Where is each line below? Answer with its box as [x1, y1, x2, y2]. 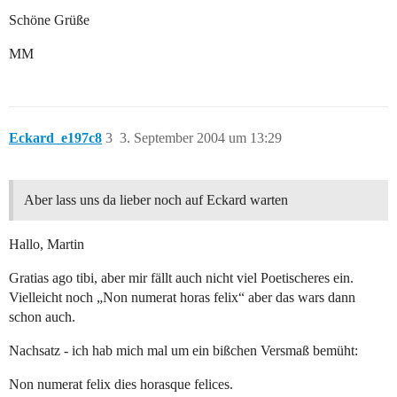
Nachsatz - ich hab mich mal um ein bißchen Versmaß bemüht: [9, 343, 358, 359]
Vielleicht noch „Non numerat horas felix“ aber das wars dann [9, 290, 355, 306]
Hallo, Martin [9, 237, 84, 253]
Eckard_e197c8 [9, 130, 102, 146]
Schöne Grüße [9, 12, 90, 28]
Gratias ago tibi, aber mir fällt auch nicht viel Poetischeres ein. [9, 270, 354, 286]
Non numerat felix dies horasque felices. [9, 377, 233, 393]
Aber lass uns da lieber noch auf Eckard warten [24, 192, 288, 208]
